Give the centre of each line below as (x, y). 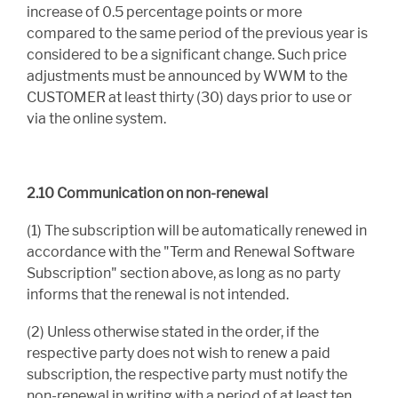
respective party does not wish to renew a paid (179, 354)
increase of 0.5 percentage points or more (164, 12)
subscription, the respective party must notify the (187, 375)
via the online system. (96, 119)
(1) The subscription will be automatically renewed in (197, 231)
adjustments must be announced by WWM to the (187, 76)
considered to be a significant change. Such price (187, 55)
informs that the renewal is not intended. (158, 295)
